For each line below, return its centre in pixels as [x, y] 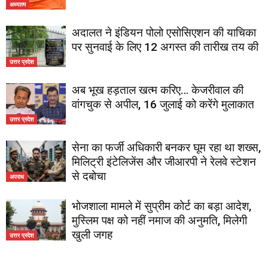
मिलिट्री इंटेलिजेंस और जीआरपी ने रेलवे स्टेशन [164, 162]
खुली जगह [92, 235]
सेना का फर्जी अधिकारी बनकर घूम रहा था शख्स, [166, 147]
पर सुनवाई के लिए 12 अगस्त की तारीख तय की [165, 47]
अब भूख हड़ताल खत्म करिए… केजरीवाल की [158, 90]
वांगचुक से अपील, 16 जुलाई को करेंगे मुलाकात [163, 104]
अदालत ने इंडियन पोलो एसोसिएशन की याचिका [164, 33]
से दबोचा [89, 176]
